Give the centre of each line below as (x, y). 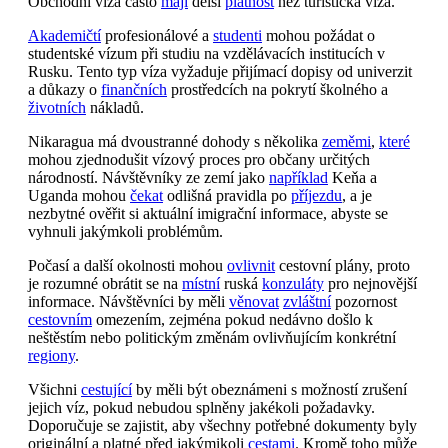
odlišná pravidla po (227, 195)
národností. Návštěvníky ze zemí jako (148, 177)
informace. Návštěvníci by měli (128, 301)
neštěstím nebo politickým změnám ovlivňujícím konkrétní (212, 337)
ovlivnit (251, 265)
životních (57, 107)
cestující (106, 389)
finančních (134, 89)
